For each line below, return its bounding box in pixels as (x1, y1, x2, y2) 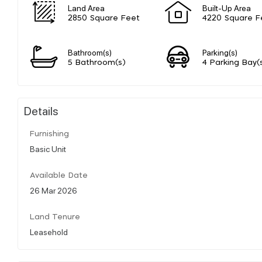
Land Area (68, 2, 105, 13)
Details (24, 102, 58, 118)
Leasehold (30, 226, 68, 237)
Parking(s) (202, 46, 237, 57)
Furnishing (30, 130, 69, 138)
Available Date (30, 171, 88, 180)
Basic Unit (30, 143, 66, 154)
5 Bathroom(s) (68, 58, 126, 67)
